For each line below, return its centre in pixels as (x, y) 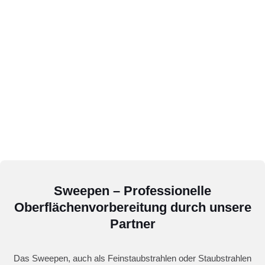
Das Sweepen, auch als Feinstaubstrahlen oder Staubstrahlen (132, 258)
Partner (132, 224)
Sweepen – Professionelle (132, 191)
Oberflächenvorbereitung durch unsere (132, 208)
